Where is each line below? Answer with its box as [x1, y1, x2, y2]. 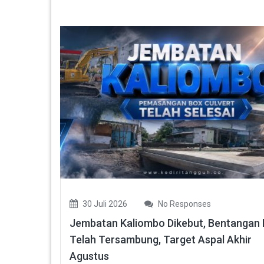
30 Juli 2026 [81, 199, 127, 209]
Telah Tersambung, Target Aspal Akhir [70, 233, 252, 246]
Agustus [70, 250, 109, 263]
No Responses [156, 199, 211, 209]
